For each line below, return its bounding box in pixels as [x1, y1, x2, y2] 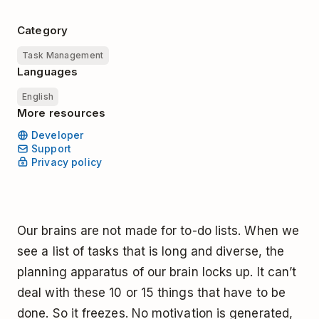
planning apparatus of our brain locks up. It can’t [17, 264, 297, 279]
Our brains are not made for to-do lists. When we [17, 223, 300, 238]
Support [31, 142, 71, 155]
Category [17, 23, 68, 37]
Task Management [22, 50, 104, 61]
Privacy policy [31, 156, 102, 169]
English [22, 91, 54, 102]
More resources [17, 106, 106, 120]
